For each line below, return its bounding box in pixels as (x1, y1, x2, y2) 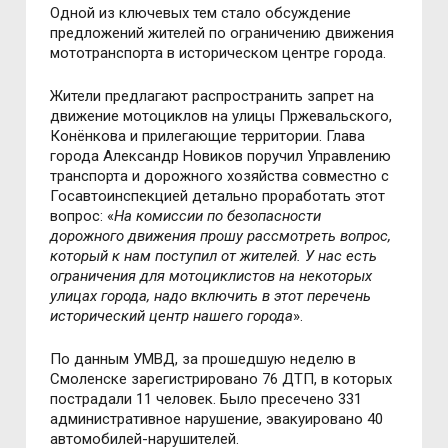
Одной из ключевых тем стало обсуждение (50, 3, 352, 22)
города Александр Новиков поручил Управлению (50, 146, 392, 165)
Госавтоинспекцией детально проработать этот (50, 186, 386, 205)
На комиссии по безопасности (114, 206, 322, 225)
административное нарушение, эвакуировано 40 (50, 409, 384, 428)
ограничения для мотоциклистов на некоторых (50, 266, 373, 285)
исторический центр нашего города (50, 306, 294, 325)
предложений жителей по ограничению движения (50, 23, 395, 42)
